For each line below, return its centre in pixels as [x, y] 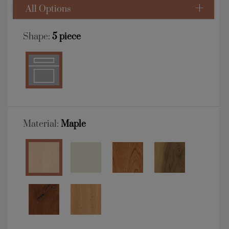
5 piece [66, 37]
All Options [48, 9]
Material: [42, 124]
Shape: [38, 37]
